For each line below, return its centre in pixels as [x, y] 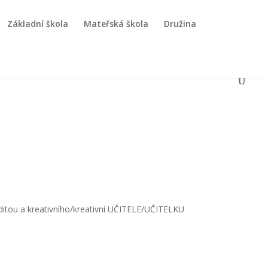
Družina [180, 24]
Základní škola [38, 24]
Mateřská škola [116, 24]
